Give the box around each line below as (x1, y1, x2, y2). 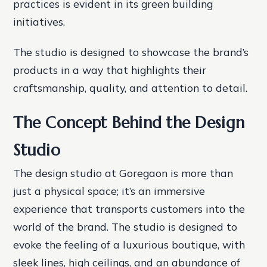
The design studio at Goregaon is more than (13, 166, 234, 180)
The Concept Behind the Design (13, 113, 245, 133)
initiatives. (13, 15, 66, 29)
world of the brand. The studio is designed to (13, 220, 238, 234)
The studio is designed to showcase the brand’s (13, 45, 249, 59)
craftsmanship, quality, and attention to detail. (13, 81, 248, 95)
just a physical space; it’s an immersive (13, 184, 206, 198)
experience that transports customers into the (13, 202, 246, 216)
